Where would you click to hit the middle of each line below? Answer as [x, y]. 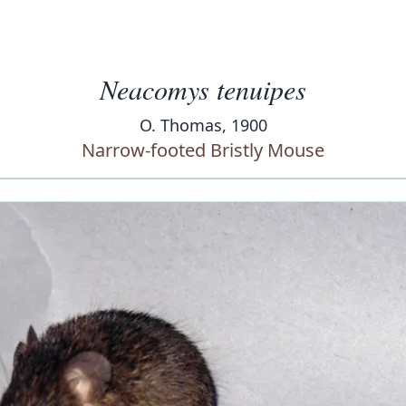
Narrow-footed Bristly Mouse [203, 150]
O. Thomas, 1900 [203, 125]
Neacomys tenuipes [203, 89]
